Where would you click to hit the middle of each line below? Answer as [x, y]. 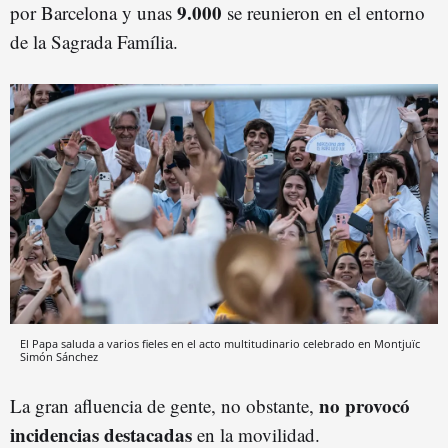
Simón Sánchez [59, 357]
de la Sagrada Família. [94, 41]
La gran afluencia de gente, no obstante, [164, 406]
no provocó [364, 406]
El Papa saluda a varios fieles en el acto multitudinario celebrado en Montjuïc [220, 344]
